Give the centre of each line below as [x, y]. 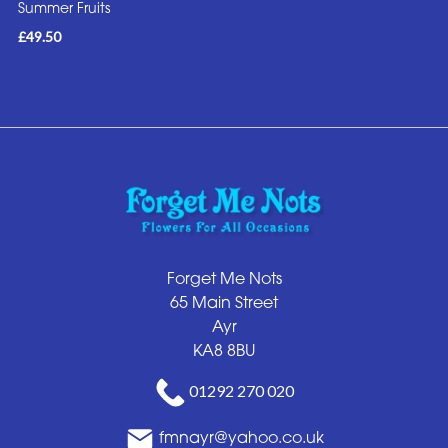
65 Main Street [224, 301]
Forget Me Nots [224, 277]
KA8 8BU [224, 349]
